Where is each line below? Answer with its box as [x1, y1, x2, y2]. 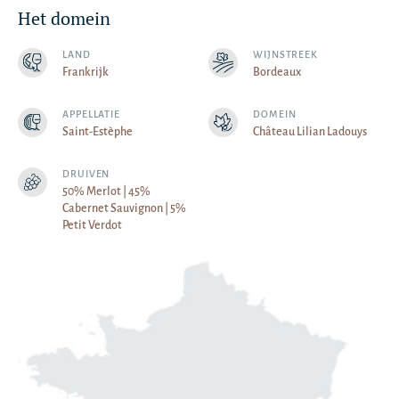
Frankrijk [62, 66, 109, 78]
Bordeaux [253, 66, 301, 78]
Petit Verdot [62, 219, 122, 232]
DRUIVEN [62, 168, 110, 179]
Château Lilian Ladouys [253, 126, 367, 138]
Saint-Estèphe [62, 126, 133, 138]
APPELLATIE [62, 109, 120, 119]
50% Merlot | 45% [62, 185, 151, 198]
